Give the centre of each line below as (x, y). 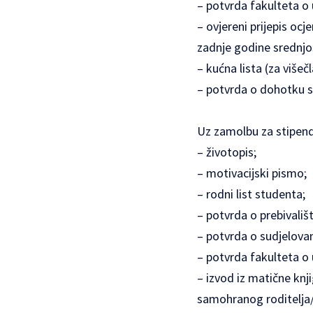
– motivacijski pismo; (252, 173)
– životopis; (227, 152)
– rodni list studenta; (251, 194)
